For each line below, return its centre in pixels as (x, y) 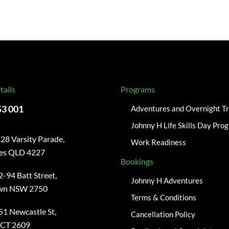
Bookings (137, 162)
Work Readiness (159, 142)
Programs (138, 89)
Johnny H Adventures (167, 181)
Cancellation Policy (163, 214)
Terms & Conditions (164, 198)
